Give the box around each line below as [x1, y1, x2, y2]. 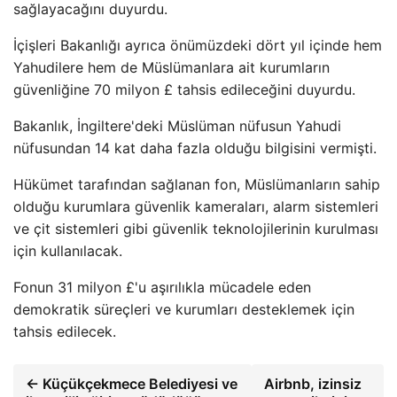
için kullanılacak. [13, 241, 122, 260]
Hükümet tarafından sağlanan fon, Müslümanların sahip [13, 175, 380, 193]
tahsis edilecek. [13, 322, 116, 340]
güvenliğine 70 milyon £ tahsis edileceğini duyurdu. [13, 80, 355, 98]
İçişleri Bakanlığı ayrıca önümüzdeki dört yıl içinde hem [13, 35, 382, 54]
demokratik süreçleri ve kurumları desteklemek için [13, 300, 354, 318]
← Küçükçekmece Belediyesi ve [26, 374, 237, 393]
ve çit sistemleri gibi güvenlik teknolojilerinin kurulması [13, 219, 378, 237]
